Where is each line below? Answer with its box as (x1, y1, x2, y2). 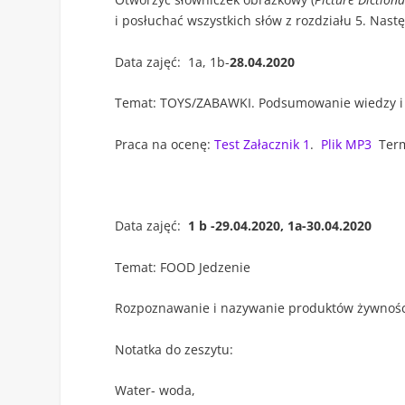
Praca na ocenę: (115, 135, 215, 153)
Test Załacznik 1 (214, 135, 311, 153)
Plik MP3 (321, 135, 372, 153)
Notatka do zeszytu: (115, 340, 234, 358)
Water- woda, (115, 381, 196, 399)
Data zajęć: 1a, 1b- (115, 52, 231, 71)
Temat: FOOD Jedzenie (115, 258, 251, 276)
